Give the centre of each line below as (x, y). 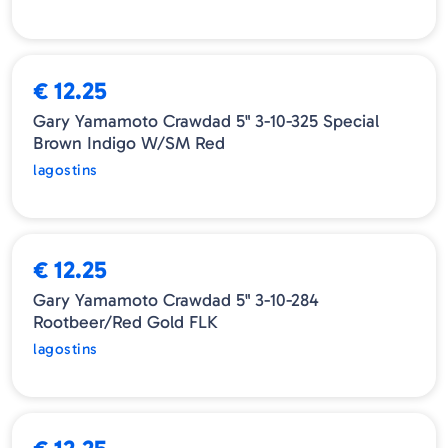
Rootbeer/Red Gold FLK (125, 322)
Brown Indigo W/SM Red (129, 143)
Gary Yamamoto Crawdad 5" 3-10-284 (176, 300)
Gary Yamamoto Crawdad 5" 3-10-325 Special (206, 121)
